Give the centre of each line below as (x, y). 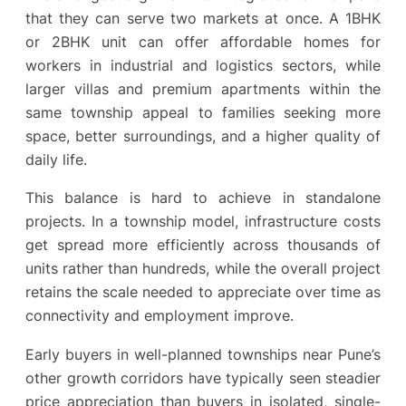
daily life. (56, 159)
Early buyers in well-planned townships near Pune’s (203, 354)
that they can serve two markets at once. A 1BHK (203, 18)
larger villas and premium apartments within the (203, 88)
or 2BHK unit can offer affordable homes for (203, 41)
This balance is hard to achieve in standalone (203, 198)
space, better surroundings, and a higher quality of (203, 135)
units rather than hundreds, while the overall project (203, 269)
